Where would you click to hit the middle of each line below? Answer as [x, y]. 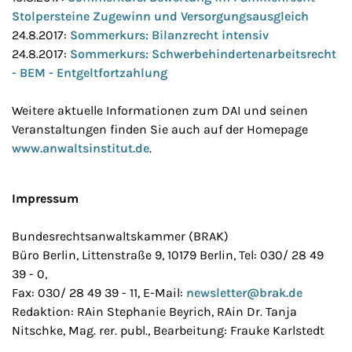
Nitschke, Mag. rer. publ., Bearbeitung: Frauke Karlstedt [168, 330]
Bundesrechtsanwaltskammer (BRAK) [120, 236]
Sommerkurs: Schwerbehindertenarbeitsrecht [203, 54]
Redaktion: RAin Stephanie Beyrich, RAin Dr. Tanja [154, 312]
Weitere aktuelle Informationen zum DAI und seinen [160, 110]
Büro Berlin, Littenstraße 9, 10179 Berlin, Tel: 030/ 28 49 [168, 255]
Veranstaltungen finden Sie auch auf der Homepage [160, 129]
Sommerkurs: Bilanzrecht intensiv [169, 35]
